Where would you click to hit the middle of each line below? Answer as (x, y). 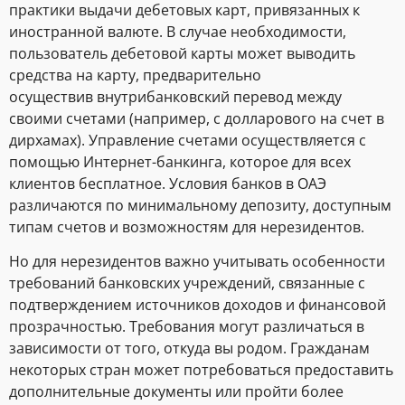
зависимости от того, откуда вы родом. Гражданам (189, 348)
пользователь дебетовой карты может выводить (182, 53)
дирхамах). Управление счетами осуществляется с (188, 140)
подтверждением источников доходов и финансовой (198, 305)
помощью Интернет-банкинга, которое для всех (180, 161)
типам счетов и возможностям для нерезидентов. (187, 226)
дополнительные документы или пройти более (176, 392)
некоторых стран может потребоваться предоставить (201, 370)
